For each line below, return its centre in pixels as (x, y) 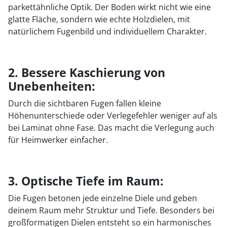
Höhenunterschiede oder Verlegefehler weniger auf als (113, 116)
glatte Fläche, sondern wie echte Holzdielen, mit (99, 19)
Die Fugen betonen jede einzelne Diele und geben (103, 198)
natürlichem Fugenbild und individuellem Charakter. (107, 31)
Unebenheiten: (52, 86)
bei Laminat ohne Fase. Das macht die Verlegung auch (111, 128)
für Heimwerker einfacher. (58, 140)
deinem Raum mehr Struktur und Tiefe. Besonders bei (111, 210)
